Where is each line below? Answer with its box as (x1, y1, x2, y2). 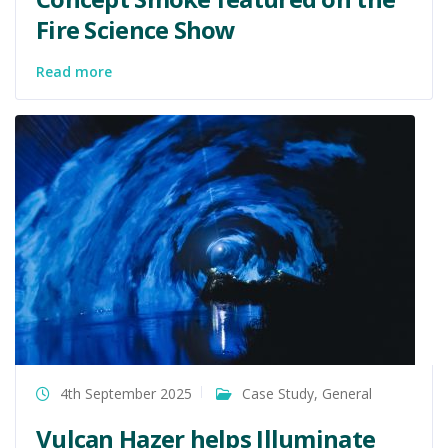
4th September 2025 (60, 383, 192, 403)
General (322, 383, 372, 403)
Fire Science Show (36, 12, 236, 46)
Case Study (242, 383, 314, 403)
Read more (36, 61, 112, 81)
